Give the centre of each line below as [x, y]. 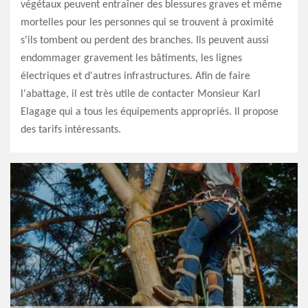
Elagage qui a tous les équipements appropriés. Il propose [150, 112]
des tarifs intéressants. [71, 130]
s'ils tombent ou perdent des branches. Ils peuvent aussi [145, 41]
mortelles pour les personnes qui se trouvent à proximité [147, 23]
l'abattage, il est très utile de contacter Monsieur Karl [141, 94]
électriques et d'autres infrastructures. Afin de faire [135, 76]
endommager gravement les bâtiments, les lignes [131, 58]
